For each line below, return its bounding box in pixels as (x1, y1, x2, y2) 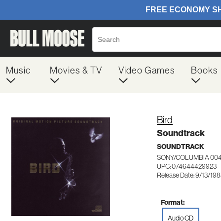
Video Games (118, 64, 175, 76)
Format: (161, 197, 184, 207)
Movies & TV (49, 64, 102, 76)
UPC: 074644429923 (157, 162, 217, 171)
